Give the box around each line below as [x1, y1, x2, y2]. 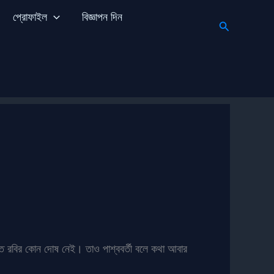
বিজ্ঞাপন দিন [81, 10, 122, 23]
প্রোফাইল [12, 10, 47, 23]
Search [218, 18, 254, 31]
